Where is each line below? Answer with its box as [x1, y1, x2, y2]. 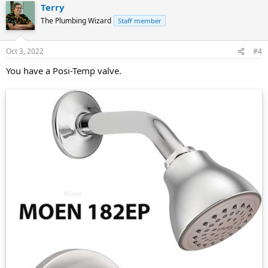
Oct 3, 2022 [6, 46, 44, 57]
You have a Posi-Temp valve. [6, 65, 121, 77]
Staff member [118, 16, 162, 25]
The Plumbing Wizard [41, 15, 111, 26]
